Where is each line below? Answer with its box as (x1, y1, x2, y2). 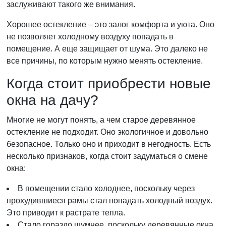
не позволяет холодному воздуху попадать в (7, 32, 174, 41)
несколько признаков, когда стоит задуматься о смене (7, 152, 208, 160)
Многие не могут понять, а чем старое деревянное (7, 116, 196, 124)
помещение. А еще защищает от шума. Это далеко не (7, 44, 208, 53)
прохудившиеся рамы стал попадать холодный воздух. (7, 196, 212, 205)
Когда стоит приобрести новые (7, 76, 211, 91)
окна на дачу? (7, 92, 98, 108)
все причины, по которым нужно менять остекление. (7, 56, 203, 65)
